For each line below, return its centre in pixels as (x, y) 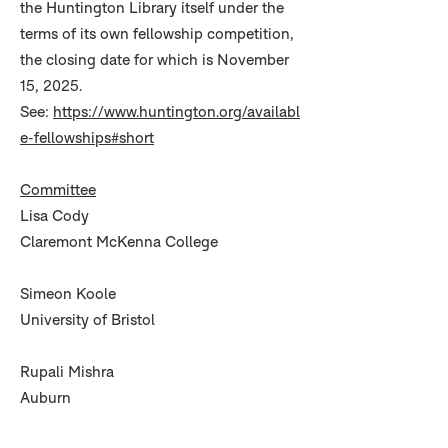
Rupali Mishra (67, 371)
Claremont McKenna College (119, 241)
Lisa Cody (54, 215)
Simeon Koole (68, 293)
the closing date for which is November (154, 59)
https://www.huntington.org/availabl (176, 111)
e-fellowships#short (87, 137)
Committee (58, 189)
